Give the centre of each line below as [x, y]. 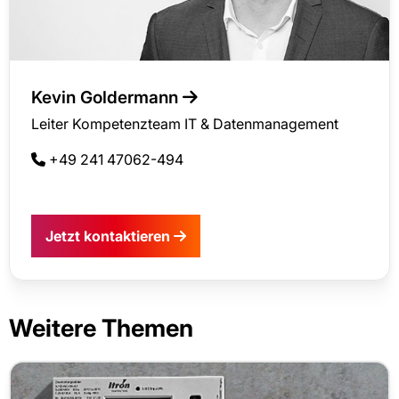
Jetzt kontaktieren [110, 236]
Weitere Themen [101, 328]
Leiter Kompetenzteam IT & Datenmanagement [185, 124]
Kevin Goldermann [107, 98]
